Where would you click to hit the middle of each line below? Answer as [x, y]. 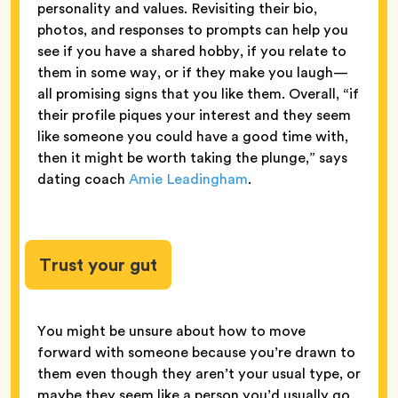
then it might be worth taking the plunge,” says [192, 158]
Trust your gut [98, 265]
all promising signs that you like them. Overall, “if [198, 94]
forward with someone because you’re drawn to [196, 353]
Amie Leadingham [188, 179]
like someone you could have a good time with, [193, 137]
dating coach [83, 179]
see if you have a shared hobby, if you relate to [192, 52]
